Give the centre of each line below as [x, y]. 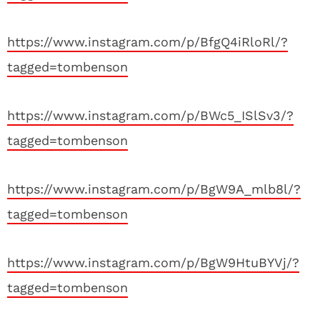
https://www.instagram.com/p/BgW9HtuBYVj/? [153, 262]
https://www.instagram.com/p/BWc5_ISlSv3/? [150, 115]
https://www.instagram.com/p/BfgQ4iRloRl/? [147, 42]
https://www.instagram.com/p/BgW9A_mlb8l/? [154, 189]
